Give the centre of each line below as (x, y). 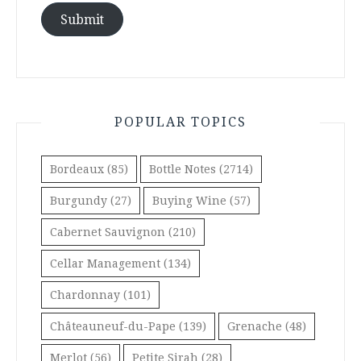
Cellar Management (105, 263)
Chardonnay (85, 295)
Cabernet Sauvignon (108, 232)
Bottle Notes (183, 169)
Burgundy (79, 201)
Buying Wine (189, 201)
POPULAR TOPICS (180, 122)
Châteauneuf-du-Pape (113, 326)
